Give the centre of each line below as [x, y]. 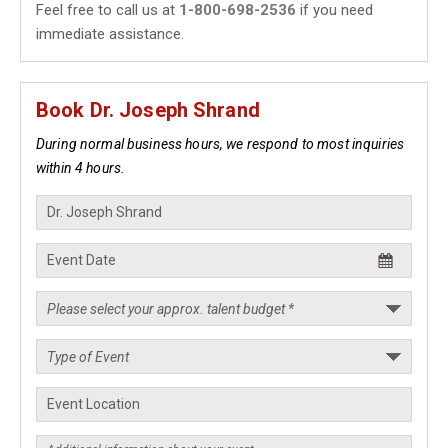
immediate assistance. [110, 34]
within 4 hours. [81, 168]
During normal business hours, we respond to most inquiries [220, 144]
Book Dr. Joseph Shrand [148, 110]
